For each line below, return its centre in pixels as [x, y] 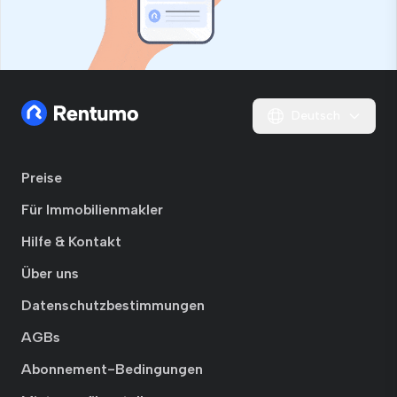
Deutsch [316, 116]
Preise [42, 178]
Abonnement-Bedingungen [112, 370]
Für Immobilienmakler [92, 210]
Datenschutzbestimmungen [113, 306]
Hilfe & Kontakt [71, 242]
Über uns [50, 274]
